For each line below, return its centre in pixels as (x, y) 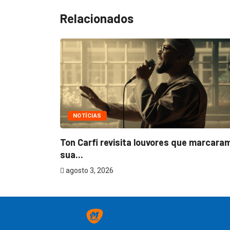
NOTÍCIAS (87, 116)
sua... (72, 155)
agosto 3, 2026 (89, 171)
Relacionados (97, 18)
